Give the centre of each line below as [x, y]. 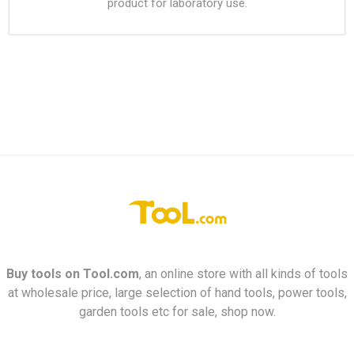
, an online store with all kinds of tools [243, 274]
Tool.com [111, 274]
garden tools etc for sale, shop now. [177, 312]
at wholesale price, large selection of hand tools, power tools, [177, 293]
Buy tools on [45, 274]
